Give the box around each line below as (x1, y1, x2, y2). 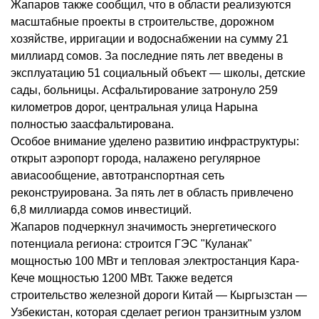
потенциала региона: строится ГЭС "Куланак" (11, 238, 252, 251)
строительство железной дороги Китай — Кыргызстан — (11, 289, 307, 302)
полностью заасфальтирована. (11, 118, 174, 131)
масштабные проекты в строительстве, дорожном (11, 16, 274, 28)
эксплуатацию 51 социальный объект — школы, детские (11, 67, 305, 80)
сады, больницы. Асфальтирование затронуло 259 (11, 84, 278, 97)
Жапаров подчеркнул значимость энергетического (11, 221, 276, 234)
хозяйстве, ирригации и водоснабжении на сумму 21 (11, 33, 288, 46)
